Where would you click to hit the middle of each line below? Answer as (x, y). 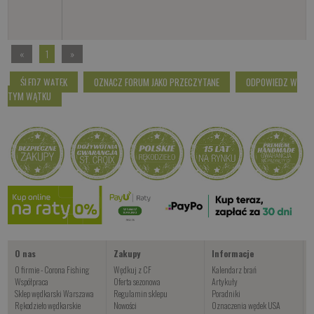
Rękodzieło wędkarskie (48, 305)
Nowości (125, 305)
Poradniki (226, 293)
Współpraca (32, 281)
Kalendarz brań (234, 269)
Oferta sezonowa (137, 281)
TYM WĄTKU (30, 96)
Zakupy (127, 253)
